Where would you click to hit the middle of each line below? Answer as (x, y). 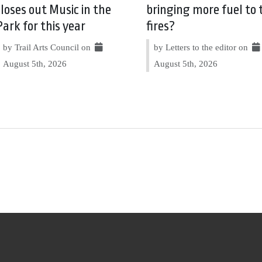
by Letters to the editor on (202, 47)
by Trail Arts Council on (48, 47)
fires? (160, 27)
